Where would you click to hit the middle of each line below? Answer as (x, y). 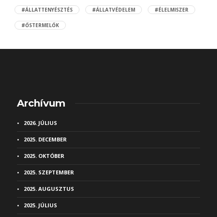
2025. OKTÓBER (44, 156)
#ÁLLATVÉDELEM (114, 10)
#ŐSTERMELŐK (40, 25)
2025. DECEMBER (45, 139)
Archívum (41, 103)
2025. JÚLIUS (40, 205)
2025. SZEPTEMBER (49, 172)
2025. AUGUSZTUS (49, 189)
